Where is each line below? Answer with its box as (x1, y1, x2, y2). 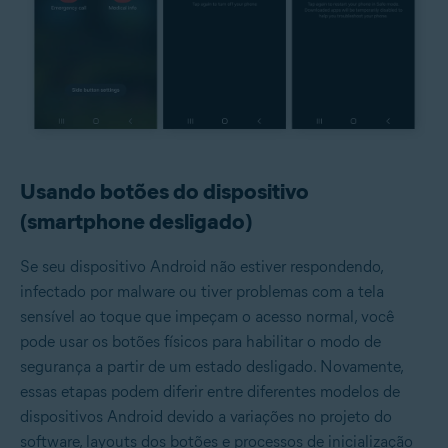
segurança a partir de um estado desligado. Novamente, (20, 356, 403, 376)
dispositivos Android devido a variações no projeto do (20, 406, 392, 426)
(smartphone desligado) (20, 207, 252, 235)
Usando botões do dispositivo (20, 177, 309, 205)
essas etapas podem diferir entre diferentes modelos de (20, 381, 400, 401)
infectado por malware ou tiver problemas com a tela (20, 281, 384, 301)
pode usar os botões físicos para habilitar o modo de (20, 331, 381, 351)
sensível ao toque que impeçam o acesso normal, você (20, 306, 394, 326)
